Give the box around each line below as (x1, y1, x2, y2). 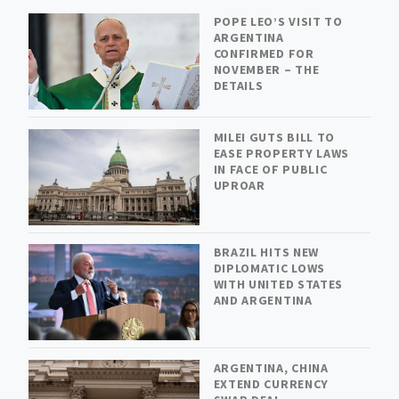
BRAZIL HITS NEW (213, 244, 320, 261)
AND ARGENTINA (213, 292, 313, 309)
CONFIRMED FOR (213, 45, 314, 62)
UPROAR (213, 176, 265, 193)
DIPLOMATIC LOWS (213, 260, 326, 277)
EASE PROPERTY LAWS (213, 144, 350, 161)
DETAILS (213, 77, 264, 94)
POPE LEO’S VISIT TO (213, 13, 343, 30)
